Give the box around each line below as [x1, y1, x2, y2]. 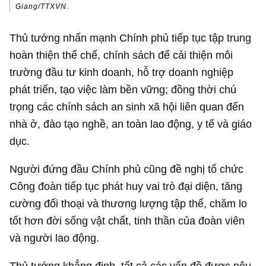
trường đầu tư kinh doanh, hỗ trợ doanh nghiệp [9, 65, 234, 78]
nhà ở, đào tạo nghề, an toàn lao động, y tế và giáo [9, 117, 252, 130]
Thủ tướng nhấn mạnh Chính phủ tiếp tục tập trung [9, 31, 252, 44]
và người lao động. [9, 231, 100, 244]
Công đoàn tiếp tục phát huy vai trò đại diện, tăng [9, 179, 243, 192]
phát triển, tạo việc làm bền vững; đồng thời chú [9, 83, 237, 96]
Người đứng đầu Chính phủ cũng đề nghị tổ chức [9, 162, 244, 175]
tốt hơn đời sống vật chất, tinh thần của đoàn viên [9, 214, 245, 227]
